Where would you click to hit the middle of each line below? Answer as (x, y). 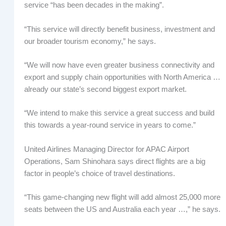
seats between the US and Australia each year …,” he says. (122, 209)
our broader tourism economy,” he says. (90, 41)
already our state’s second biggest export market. (105, 89)
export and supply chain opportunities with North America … (122, 77)
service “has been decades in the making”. (94, 5)
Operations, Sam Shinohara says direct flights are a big (115, 161)
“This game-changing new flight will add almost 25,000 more (122, 197)
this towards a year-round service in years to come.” (110, 125)
